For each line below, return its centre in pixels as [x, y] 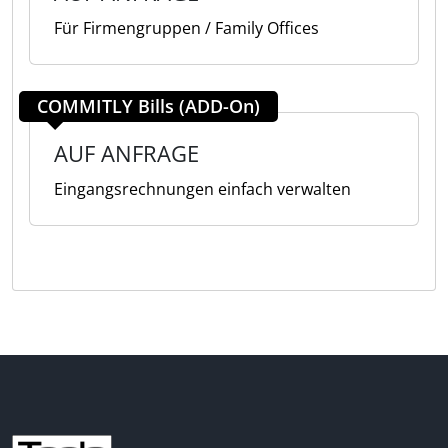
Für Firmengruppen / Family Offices [186, 28]
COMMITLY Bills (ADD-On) [148, 106]
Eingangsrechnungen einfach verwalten [202, 189]
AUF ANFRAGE [126, 153]
